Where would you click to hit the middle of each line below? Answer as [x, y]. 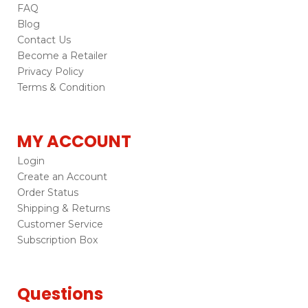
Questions [60, 294]
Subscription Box [57, 240]
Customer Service [60, 224]
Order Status [48, 193]
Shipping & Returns [64, 209]
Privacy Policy [51, 72]
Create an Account [62, 177]
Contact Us [44, 40]
